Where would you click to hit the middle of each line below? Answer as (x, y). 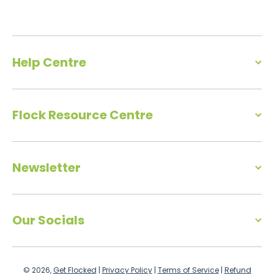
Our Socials (48, 220)
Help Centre (49, 63)
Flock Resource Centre (83, 115)
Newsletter (46, 168)
